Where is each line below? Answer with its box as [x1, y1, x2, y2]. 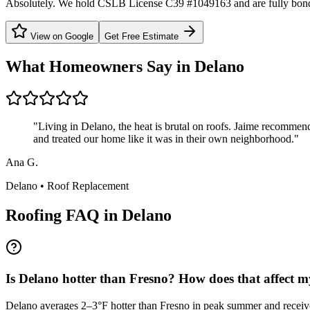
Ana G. [6, 156, 38, 169]
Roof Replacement [47, 180, 129, 192]
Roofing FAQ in [6, 206, 118, 225]
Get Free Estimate [104, 31, 181, 42]
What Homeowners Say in [6, 57, 190, 76]
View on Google [28, 31, 93, 42]
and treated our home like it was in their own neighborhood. [33, 133, 294, 145]
